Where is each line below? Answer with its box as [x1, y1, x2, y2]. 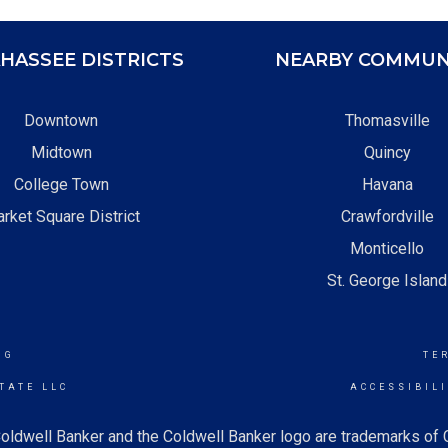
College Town [13, 175, 109, 194]
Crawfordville [340, 207, 434, 226]
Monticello [350, 239, 424, 258]
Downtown [24, 111, 98, 130]
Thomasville [344, 111, 430, 130]
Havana [361, 175, 413, 194]
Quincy [363, 143, 411, 162]
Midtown [30, 143, 92, 162]
